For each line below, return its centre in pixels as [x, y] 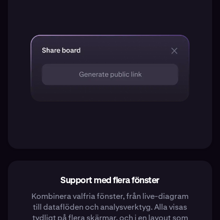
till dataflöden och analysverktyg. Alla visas [110, 207]
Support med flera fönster [110, 180]
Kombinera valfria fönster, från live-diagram [110, 196]
